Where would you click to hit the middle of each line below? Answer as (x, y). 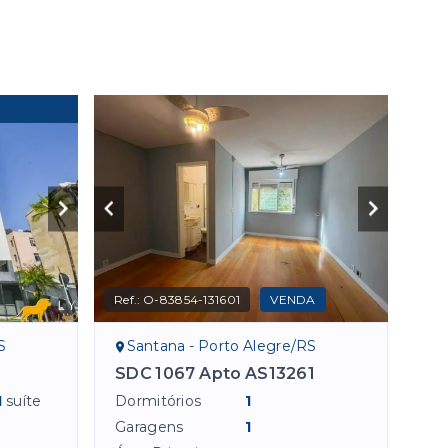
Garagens (149, 427)
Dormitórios (158, 401)
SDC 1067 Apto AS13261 (215, 374)
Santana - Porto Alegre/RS (221, 346)
